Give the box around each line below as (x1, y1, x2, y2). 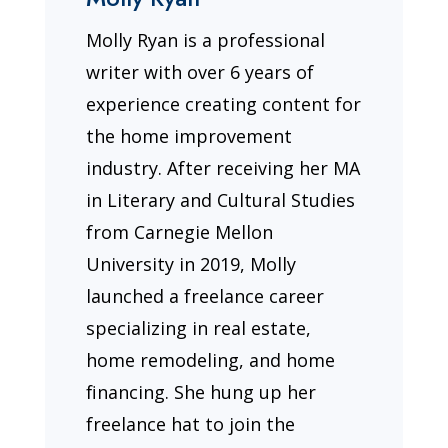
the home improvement (86, 123, 293, 148)
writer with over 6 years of (86, 59, 315, 84)
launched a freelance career (86, 283, 325, 308)
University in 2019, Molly (86, 251, 297, 276)
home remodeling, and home (86, 347, 336, 372)
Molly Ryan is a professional (86, 27, 326, 52)
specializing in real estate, (86, 315, 312, 340)
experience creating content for (86, 91, 362, 116)
